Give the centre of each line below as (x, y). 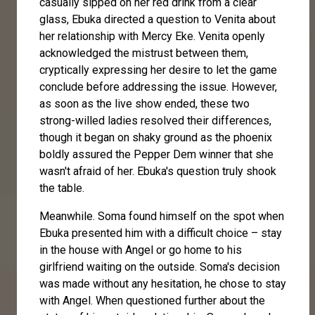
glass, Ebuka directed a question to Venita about (157, 19)
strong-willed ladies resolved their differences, (155, 120)
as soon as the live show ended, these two (144, 103)
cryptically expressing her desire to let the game (158, 70)
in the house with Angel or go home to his (141, 250)
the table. (62, 188)
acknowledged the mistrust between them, (144, 53)
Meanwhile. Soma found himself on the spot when (162, 216)
